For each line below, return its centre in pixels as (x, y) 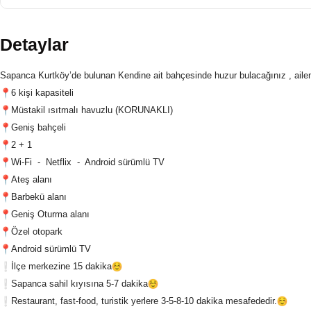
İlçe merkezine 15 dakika (61, 266)
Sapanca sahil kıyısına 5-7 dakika (79, 283)
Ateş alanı (31, 179)
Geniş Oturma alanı (50, 214)
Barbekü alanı (39, 196)
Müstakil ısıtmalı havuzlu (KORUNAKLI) (92, 110)
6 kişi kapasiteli (42, 92)
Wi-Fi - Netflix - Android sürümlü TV (87, 162)
